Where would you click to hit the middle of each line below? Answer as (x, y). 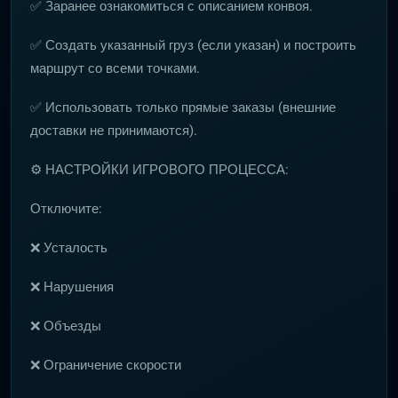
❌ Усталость (69, 248)
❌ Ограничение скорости (106, 365)
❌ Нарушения (72, 287)
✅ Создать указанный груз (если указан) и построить (193, 45)
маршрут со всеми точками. (115, 68)
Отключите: (66, 209)
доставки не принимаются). (114, 131)
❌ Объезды (66, 326)
